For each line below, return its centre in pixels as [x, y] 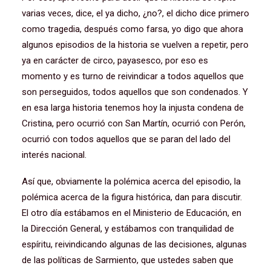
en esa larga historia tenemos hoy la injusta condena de [133, 108]
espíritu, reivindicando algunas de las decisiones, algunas [134, 244]
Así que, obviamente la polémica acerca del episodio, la [131, 181]
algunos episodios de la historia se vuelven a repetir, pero [135, 45]
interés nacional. [54, 155]
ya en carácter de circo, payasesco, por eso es [115, 60]
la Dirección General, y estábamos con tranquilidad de [128, 229]
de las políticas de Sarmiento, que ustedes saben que [128, 260]
